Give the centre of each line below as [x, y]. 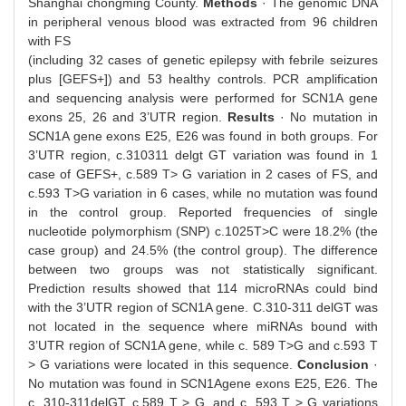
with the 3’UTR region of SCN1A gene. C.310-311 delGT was [203, 307]
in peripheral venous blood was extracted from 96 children [203, 21]
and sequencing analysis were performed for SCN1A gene [203, 97]
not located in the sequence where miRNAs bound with [203, 326]
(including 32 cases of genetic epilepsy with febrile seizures [203, 59]
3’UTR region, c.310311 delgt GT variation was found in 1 [203, 155]
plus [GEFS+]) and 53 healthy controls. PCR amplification [203, 78]
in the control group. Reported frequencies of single [203, 212]
